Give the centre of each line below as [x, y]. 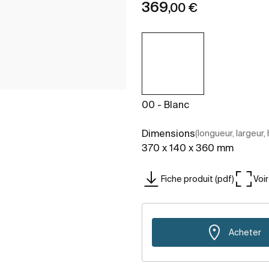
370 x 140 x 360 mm [188, 148]
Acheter [245, 232]
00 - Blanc [165, 105]
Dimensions [168, 134]
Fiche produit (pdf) [198, 179]
